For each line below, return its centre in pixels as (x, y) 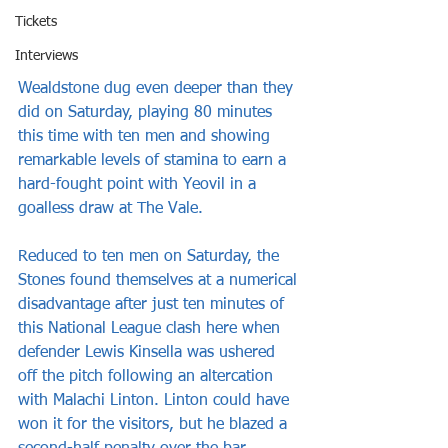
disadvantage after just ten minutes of (153, 304)
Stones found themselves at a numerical (160, 280)
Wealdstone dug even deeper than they (158, 88)
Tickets (36, 22)
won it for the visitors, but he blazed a (155, 424)
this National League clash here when (151, 328)
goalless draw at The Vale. (110, 208)
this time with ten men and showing (146, 136)
